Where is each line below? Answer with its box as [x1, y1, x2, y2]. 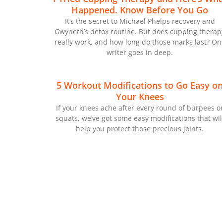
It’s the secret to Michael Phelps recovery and [64, 16, 215, 26]
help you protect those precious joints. [76, 123, 204, 133]
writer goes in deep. [107, 47, 173, 57]
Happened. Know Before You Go [71, 3, 208, 16]
